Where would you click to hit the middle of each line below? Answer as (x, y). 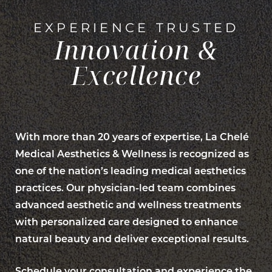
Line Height (57, 154)
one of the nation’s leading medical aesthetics (131, 171)
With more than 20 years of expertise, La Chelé (132, 137)
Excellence (136, 75)
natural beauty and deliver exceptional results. (132, 239)
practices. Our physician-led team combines (125, 188)
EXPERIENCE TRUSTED (136, 28)
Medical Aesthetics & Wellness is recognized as (132, 154)
